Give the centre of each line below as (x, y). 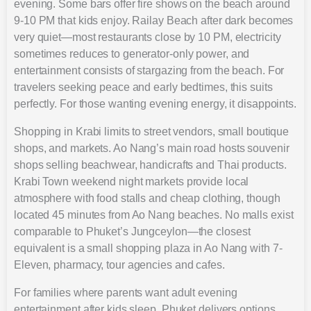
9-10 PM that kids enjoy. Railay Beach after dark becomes (154, 20)
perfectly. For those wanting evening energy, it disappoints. (155, 103)
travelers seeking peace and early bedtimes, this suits (143, 87)
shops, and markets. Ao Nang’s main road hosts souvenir (152, 148)
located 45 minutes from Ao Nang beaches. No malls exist (154, 215)
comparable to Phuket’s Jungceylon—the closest (132, 231)
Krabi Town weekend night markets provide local (132, 181)
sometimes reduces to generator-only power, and (132, 53)
